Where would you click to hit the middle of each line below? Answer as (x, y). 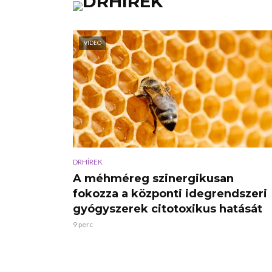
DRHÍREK (88, 161)
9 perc (83, 224)
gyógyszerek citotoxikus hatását (168, 209)
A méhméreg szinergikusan (153, 178)
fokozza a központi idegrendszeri (170, 193)
